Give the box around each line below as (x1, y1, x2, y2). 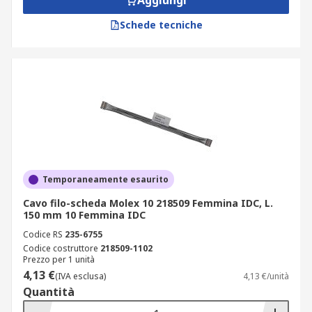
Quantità (23, 284, 75, 299)
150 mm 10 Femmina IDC (23, 208, 146, 221)
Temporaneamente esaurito (42, 173, 169, 185)
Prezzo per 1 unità (23, 253, 95, 265)
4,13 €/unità (243, 270, 289, 282)
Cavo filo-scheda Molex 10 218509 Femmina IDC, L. (23, 196, 273, 210)
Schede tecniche (119, 18, 203, 31)
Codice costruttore (23, 242, 98, 254)
